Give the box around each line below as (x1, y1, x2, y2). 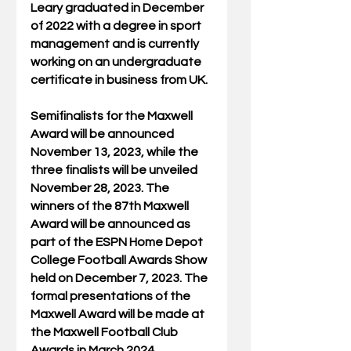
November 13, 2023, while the (31, 146, 201, 159)
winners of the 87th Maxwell (31, 200, 191, 213)
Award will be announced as (31, 218, 193, 231)
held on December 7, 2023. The (31, 272, 210, 285)
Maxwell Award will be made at (31, 308, 207, 321)
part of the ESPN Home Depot (31, 236, 205, 249)
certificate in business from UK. (31, 74, 208, 87)
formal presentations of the (31, 290, 193, 303)
